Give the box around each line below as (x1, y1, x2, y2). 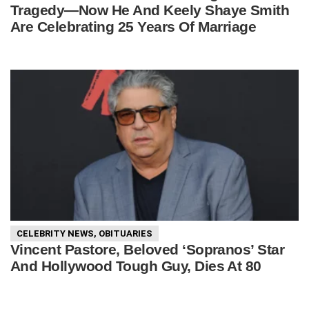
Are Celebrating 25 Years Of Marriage (10, 19, 257, 35)
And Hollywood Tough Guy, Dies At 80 (10, 257, 261, 274)
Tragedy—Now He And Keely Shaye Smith (10, 2, 290, 19)
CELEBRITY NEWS (17, 228, 94, 239)
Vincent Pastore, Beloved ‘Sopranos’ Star (10, 241, 285, 257)
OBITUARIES (99, 228, 152, 239)
